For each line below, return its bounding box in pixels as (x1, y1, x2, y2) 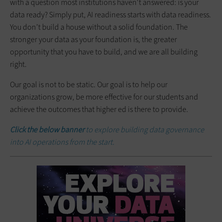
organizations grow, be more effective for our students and (10, 91, 198, 102)
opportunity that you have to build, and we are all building (10, 46, 198, 57)
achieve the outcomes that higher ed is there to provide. (10, 104, 188, 114)
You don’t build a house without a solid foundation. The (10, 21, 188, 32)
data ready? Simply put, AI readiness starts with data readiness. (10, 9, 211, 20)
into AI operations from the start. (10, 136, 114, 147)
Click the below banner (10, 124, 84, 135)
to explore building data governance (84, 124, 204, 135)
